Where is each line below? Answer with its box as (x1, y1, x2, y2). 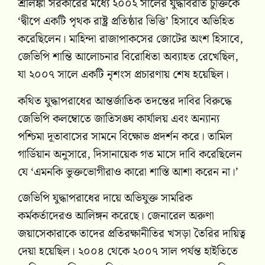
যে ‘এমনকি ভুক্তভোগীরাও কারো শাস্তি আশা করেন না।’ (18, 163, 238, 182)
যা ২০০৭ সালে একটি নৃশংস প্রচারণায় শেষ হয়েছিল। (18, 66, 229, 85)
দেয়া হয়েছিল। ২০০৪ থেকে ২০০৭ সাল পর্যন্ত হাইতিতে (18, 243, 238, 261)
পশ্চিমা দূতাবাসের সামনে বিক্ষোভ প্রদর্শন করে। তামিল (18, 127, 232, 146)
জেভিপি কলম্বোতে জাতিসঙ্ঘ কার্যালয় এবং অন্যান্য (18, 109, 219, 128)
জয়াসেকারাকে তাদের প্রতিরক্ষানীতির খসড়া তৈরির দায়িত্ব (18, 225, 245, 243)
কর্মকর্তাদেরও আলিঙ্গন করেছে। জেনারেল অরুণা (18, 207, 214, 225)
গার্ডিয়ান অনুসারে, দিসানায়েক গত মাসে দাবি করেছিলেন (18, 145, 242, 164)
